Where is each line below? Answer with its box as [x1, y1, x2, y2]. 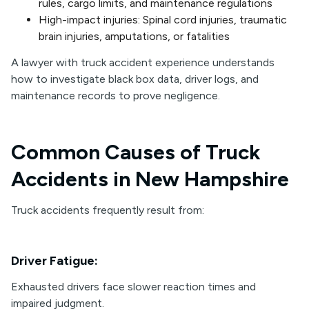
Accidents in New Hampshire [11, 166, 289, 192]
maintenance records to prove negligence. [11, 89, 220, 102]
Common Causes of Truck [11, 139, 261, 165]
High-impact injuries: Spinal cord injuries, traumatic [39, 13, 287, 26]
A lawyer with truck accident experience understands [11, 56, 275, 69]
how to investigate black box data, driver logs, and [11, 72, 259, 86]
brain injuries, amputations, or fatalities [39, 30, 230, 43]
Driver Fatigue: [11, 253, 98, 268]
